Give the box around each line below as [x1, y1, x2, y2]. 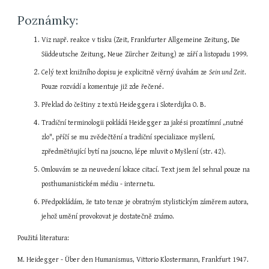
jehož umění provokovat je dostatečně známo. [41, 213, 175, 220]
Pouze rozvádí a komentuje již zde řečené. [41, 83, 165, 91]
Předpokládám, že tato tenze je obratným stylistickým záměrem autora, [41, 198, 249, 206]
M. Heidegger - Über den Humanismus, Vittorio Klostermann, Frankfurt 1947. [17, 256, 249, 264]
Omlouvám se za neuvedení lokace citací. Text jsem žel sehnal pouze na [41, 166, 250, 174]
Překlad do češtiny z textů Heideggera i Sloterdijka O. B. [41, 101, 207, 109]
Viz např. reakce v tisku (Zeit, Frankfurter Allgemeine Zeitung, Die [41, 36, 241, 44]
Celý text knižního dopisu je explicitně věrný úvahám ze [41, 68, 210, 76]
